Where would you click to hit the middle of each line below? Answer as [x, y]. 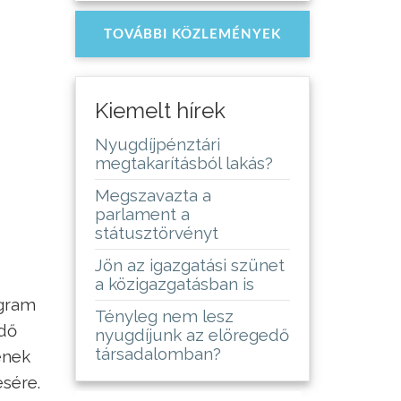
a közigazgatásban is [174, 284]
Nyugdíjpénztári [157, 145]
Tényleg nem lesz [164, 316]
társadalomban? [158, 354]
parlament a [142, 214]
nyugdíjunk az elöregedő [192, 335]
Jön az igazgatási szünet [189, 265]
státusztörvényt [156, 233]
